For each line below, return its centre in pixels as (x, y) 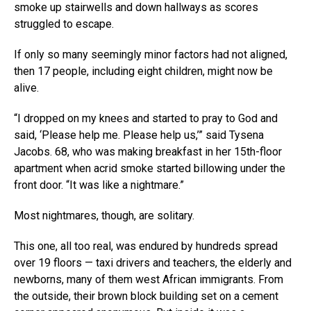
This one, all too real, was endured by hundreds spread (146, 246)
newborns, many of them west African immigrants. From (149, 279)
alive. (26, 87)
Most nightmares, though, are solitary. (104, 215)
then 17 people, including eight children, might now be (143, 71)
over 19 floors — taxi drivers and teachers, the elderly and (153, 262)
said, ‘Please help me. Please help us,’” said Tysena (139, 135)
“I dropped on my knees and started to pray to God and (146, 118)
